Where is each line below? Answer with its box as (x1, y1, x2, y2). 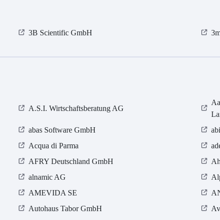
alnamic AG (28, 173, 66, 182)
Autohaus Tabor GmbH (28, 204, 103, 213)
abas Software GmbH (28, 126, 96, 135)
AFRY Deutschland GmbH (28, 157, 114, 166)
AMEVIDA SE (28, 189, 78, 197)
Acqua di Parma (28, 141, 79, 150)
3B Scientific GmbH (28, 28, 93, 37)
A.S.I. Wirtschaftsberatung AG (28, 104, 124, 113)
